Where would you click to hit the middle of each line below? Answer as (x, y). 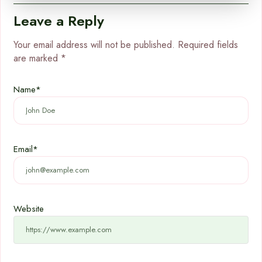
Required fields (208, 45)
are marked (37, 58)
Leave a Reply (59, 21)
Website (29, 209)
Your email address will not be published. (94, 45)
